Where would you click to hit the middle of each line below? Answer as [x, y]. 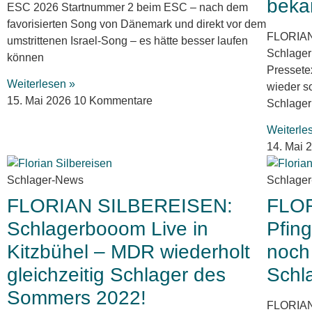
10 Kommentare [113, 101]
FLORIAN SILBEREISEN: [120, 206]
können [25, 57]
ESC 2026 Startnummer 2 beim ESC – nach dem [127, 7]
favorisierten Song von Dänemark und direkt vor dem [136, 24]
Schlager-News [45, 180]
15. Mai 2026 [40, 101]
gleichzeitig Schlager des [116, 275]
